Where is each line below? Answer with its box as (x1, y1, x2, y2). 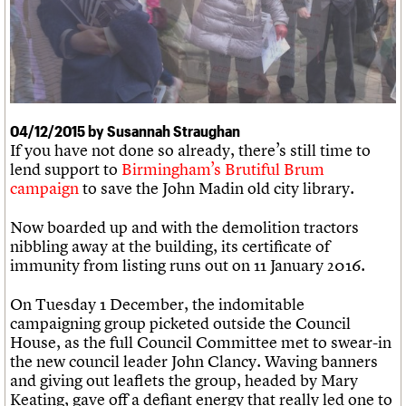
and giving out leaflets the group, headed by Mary (10, 369, 358, 391)
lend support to (10, 158, 121, 179)
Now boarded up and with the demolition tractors (10, 216, 359, 237)
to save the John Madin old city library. (79, 177, 354, 198)
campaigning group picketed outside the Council (10, 312, 351, 333)
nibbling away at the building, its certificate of (10, 235, 330, 256)
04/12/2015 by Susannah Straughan (10, 121, 240, 140)
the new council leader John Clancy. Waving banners (10, 350, 378, 372)
